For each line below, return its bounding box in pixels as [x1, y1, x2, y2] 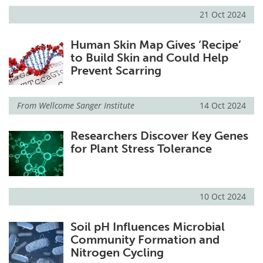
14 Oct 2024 [200, 99, 246, 111]
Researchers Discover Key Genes [70, 128, 248, 143]
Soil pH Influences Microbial [70, 219, 225, 234]
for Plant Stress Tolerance [70, 141, 212, 156]
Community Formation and [70, 232, 220, 247]
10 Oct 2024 [200, 190, 246, 202]
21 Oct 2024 [200, 8, 246, 20]
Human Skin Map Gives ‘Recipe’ [70, 37, 241, 52]
